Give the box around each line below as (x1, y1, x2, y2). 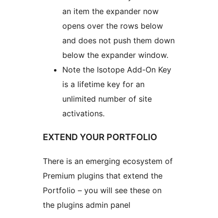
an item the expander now (62, 6, 159, 16)
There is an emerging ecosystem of (43, 156, 173, 166)
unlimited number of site (62, 93, 152, 104)
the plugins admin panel (43, 200, 130, 210)
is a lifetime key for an (62, 79, 145, 89)
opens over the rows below (62, 20, 163, 31)
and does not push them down (62, 35, 175, 45)
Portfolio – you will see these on (43, 185, 162, 196)
